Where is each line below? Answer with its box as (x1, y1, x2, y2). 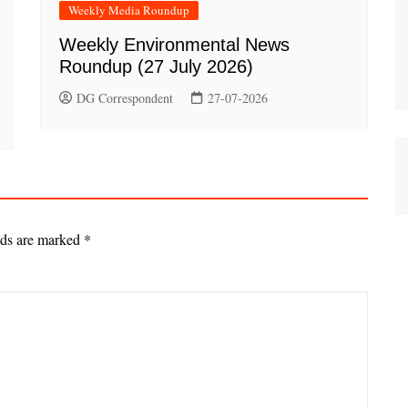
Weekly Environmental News (59, 35, 290, 56)
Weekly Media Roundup (68, 2, 189, 19)
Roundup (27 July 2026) (59, 56, 253, 77)
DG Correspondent (76, 89, 173, 107)
